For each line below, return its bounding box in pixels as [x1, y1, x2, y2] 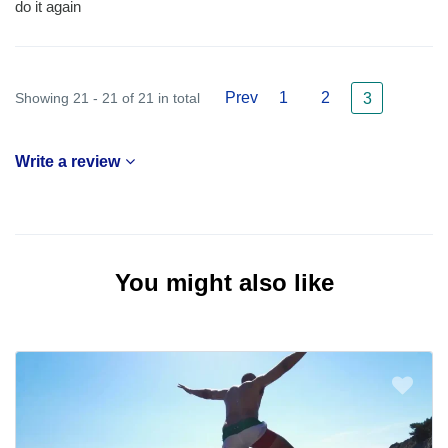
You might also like [114, 268, 334, 296]
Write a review [15, 152, 120, 170]
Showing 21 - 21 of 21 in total [15, 89, 200, 106]
